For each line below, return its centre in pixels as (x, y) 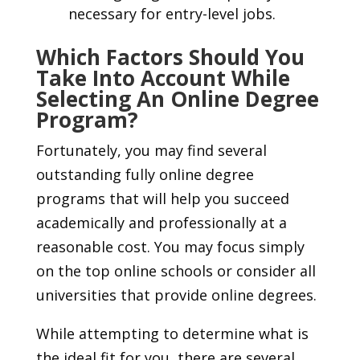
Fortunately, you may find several (151, 151)
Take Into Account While (163, 78)
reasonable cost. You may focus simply (170, 247)
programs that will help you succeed (162, 199)
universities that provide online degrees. (178, 295)
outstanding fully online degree (145, 175)
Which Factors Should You (170, 57)
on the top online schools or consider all (176, 271)
